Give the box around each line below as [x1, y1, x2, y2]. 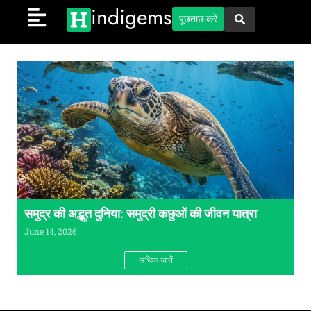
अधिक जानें [138, 255, 173, 265]
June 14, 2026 [24, 226, 77, 237]
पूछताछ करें [178, 13, 217, 24]
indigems [90, 2, 171, 32]
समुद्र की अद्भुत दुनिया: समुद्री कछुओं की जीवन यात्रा [24, 206, 257, 221]
